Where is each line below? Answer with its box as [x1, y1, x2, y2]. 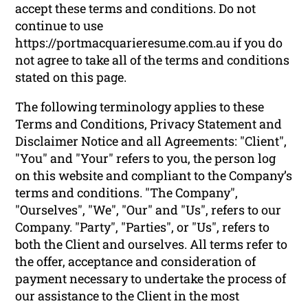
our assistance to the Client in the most [15, 287, 240, 304]
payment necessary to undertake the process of [15, 269, 287, 287]
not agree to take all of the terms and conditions [15, 51, 290, 68]
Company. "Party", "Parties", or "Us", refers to [15, 218, 270, 235]
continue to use [15, 16, 104, 34]
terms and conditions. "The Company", [15, 184, 239, 201]
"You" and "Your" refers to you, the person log [15, 149, 276, 166]
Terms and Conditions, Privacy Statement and [15, 115, 283, 132]
